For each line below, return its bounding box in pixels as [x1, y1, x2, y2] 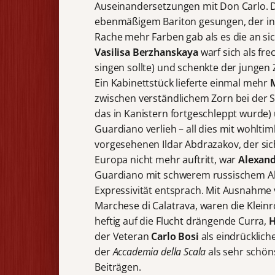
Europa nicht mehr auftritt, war [95, 153, 239, 167]
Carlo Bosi [151, 230, 201, 244]
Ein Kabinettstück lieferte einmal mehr [95, 76, 270, 90]
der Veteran [95, 230, 152, 244]
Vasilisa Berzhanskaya [95, 45, 201, 60]
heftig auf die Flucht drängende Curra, [95, 214, 269, 228]
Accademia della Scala [112, 245, 209, 259]
